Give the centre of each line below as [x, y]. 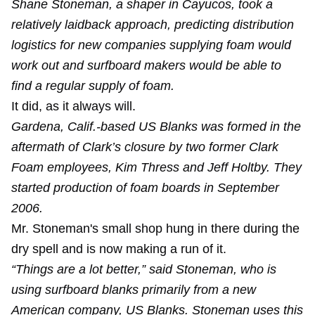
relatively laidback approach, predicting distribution [153, 25]
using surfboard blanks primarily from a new [134, 290]
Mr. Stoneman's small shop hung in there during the [155, 229]
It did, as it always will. [73, 106]
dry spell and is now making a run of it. [119, 249]
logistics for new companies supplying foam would [151, 45]
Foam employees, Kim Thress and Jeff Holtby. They [156, 167]
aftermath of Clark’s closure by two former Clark [145, 147]
